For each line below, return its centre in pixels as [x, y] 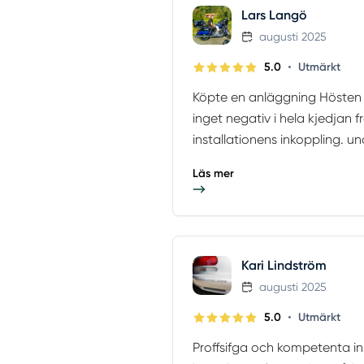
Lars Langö [274, 15]
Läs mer [213, 174]
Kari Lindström [284, 266]
